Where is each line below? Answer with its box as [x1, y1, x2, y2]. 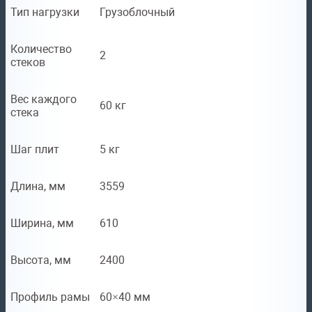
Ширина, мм [10, 217, 74, 231]
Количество [10, 42, 72, 56]
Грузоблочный [100, 6, 175, 19]
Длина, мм [10, 180, 65, 194]
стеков [10, 56, 45, 70]
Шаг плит [10, 143, 59, 157]
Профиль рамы [10, 290, 90, 304]
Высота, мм [10, 253, 71, 267]
